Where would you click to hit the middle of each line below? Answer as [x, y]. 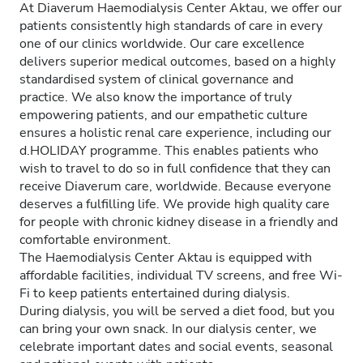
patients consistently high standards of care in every [171, 26]
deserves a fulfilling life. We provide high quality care [175, 204]
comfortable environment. [95, 240]
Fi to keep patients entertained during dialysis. [155, 293]
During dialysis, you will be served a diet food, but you [177, 311]
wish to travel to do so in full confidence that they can [175, 169]
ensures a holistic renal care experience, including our [175, 133]
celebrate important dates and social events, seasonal [176, 347]
